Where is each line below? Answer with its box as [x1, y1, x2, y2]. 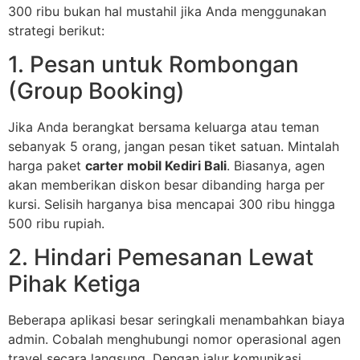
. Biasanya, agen [227, 157, 325, 174]
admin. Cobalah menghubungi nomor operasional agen [8, 331, 341, 348]
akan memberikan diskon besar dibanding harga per [8, 176, 325, 193]
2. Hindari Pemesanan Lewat [8, 243, 313, 272]
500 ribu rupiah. [8, 215, 104, 231]
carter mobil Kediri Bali [85, 157, 227, 174]
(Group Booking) [8, 76, 185, 104]
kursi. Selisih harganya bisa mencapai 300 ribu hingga [8, 195, 335, 212]
